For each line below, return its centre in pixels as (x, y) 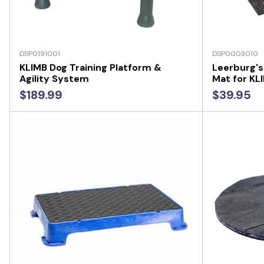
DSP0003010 (235, 53)
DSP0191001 (40, 53)
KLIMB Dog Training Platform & (90, 67)
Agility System (54, 78)
